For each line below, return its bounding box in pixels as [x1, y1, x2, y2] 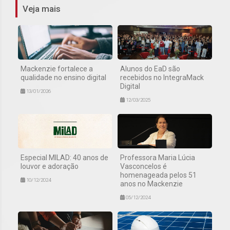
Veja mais [23, 3, 61, 14]
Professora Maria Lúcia [120, 153, 195, 162]
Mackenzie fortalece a [21, 64, 93, 73]
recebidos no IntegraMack [120, 73, 204, 82]
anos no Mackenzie [120, 179, 183, 188]
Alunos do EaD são [120, 64, 180, 73]
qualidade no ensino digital [21, 73, 106, 82]
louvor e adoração [21, 162, 79, 170]
